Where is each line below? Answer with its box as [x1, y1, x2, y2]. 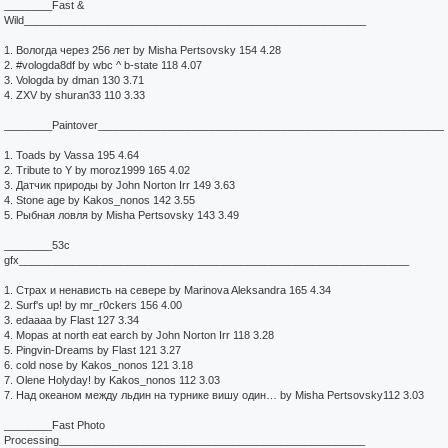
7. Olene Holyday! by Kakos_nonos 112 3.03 [4, 374, 220, 386]
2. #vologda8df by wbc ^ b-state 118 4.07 [4, 59, 202, 71]
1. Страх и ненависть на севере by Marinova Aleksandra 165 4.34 [4, 284, 331, 296]
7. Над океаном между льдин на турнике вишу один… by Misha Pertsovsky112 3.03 [4, 389, 424, 401]
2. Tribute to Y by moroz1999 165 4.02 [4, 164, 190, 176]
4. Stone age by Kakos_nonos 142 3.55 [4, 194, 195, 206]
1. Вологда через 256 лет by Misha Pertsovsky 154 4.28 [4, 44, 281, 56]
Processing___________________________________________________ [4, 434, 365, 446]
